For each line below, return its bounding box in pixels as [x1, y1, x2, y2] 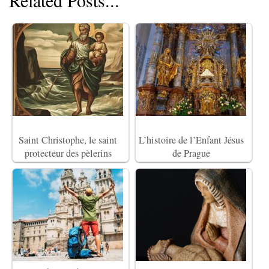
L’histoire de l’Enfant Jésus [138, 133, 244, 147]
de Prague [172, 147, 210, 160]
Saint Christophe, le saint [19, 133, 117, 147]
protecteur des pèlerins [24, 147, 112, 160]
